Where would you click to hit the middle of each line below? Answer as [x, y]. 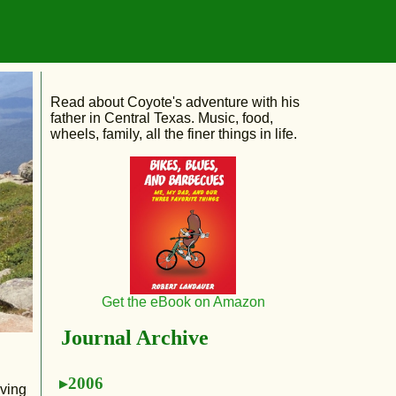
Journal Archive [135, 338]
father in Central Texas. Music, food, [162, 118]
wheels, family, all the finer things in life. [174, 134]
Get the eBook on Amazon [183, 301]
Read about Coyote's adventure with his [175, 102]
